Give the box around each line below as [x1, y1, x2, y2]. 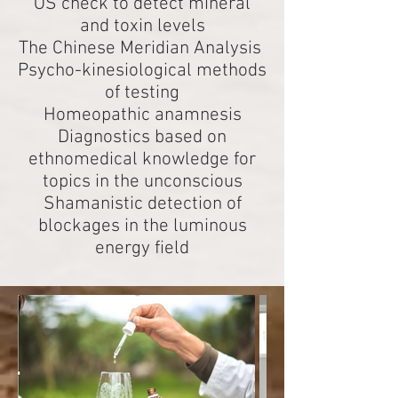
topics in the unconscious [42, 171, 243, 193]
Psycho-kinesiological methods [18, 60, 267, 82]
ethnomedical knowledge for [28, 148, 256, 171]
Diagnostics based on [58, 126, 227, 148]
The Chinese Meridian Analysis [19, 37, 266, 60]
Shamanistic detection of [43, 193, 242, 215]
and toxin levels [79, 15, 205, 37]
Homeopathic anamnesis [43, 104, 242, 126]
